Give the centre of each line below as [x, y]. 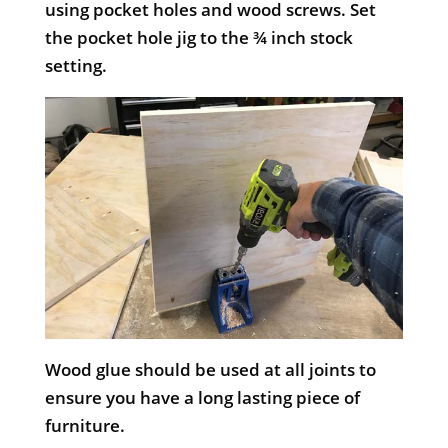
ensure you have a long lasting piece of [202, 397]
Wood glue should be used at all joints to [210, 369]
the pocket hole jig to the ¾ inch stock [198, 38]
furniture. [84, 425]
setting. [75, 66]
